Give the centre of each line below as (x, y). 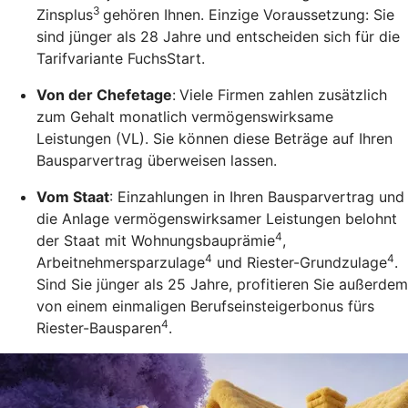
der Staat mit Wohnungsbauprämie (156, 241)
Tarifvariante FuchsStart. (121, 59)
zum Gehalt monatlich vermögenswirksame (185, 117)
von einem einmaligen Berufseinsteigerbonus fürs (205, 306)
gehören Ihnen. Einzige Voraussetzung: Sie (249, 15)
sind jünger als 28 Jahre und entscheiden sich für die (218, 37)
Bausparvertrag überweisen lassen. (157, 161)
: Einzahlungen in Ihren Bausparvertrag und (257, 197)
